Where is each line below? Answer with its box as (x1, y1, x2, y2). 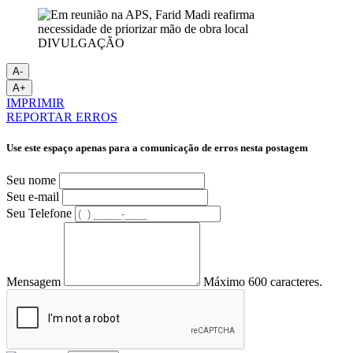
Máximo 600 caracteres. (203, 274, 322, 288)
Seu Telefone (6, 206, 72, 220)
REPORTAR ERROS (6, 110, 117, 124)
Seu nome (6, 173, 56, 187)
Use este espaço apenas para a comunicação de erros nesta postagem (6, 142, 308, 154)
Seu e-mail (6, 189, 59, 203)
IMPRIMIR (6, 96, 65, 110)
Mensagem (6, 274, 61, 288)
